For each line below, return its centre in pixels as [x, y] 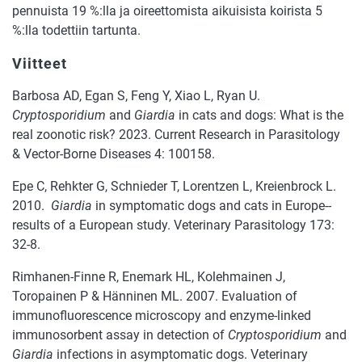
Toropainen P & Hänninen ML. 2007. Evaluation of [155, 297]
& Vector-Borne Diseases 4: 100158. [114, 154]
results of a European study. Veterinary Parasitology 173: [173, 225]
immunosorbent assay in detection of [120, 335]
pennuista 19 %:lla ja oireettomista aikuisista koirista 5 [167, 11]
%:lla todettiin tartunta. [76, 31]
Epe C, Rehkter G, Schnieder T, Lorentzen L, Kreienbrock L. [174, 187]
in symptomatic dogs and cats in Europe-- [212, 206]
